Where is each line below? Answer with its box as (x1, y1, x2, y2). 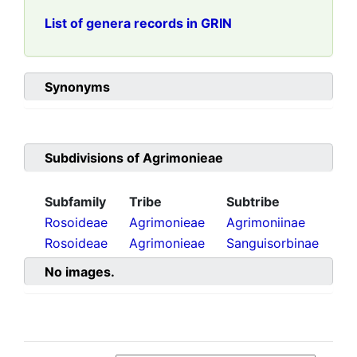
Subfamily (45, 194, 106, 210)
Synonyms (45, 79, 110, 96)
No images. (45, 264, 115, 280)
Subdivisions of (45, 150, 143, 167)
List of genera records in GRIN (45, 15, 232, 32)
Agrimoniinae (226, 214, 305, 231)
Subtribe (226, 194, 280, 210)
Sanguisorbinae (226, 235, 319, 252)
